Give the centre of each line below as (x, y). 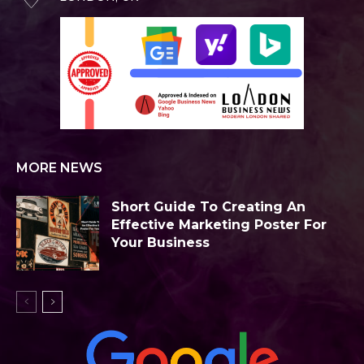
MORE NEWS (59, 167)
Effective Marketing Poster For (219, 224)
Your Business (160, 242)
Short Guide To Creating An (208, 206)
